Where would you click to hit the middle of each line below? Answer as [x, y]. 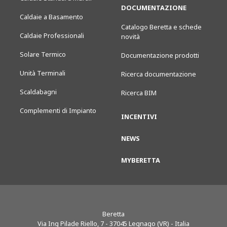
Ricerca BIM [139, 93]
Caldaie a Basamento [51, 17]
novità [130, 36]
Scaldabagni [38, 92]
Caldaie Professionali [52, 35]
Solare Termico [43, 54]
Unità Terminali [43, 73]
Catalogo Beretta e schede [161, 27]
